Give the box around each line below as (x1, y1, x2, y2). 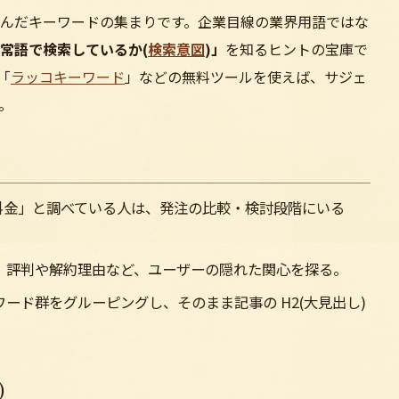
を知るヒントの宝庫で (225, 37, 368, 60)
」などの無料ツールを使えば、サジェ (125, 65, 367, 87)
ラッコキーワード (11, 65, 125, 87)
